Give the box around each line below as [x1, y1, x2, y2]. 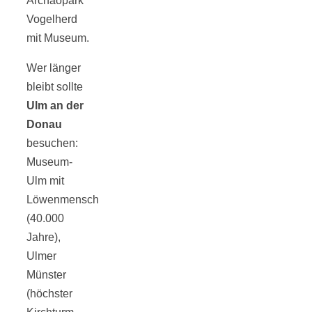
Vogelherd [26, 13, 77, 26]
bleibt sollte [26, 81, 83, 93]
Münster [26, 269, 66, 281]
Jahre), [26, 231, 61, 244]
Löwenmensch [26, 194, 99, 206]
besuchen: [26, 137, 78, 150]
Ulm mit [26, 175, 64, 187]
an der [50, 100, 84, 112]
